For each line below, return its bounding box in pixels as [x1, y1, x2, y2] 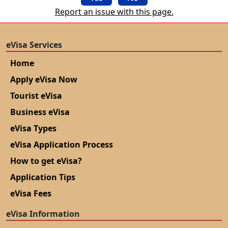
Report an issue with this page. [54, 6, 174, 18]
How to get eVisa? [10, 155, 82, 167]
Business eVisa [10, 106, 70, 118]
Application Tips [10, 172, 75, 183]
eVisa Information [6, 208, 80, 220]
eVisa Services [6, 39, 62, 51]
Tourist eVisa [10, 90, 62, 102]
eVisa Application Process [10, 139, 113, 151]
